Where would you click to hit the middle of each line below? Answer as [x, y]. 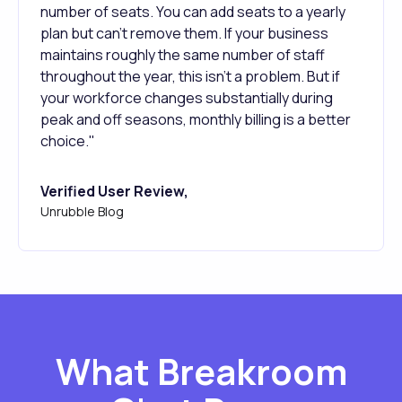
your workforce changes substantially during [187, 97]
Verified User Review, [114, 191]
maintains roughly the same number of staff [183, 54]
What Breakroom [201, 371]
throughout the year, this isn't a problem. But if [190, 76]
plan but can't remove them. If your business [184, 33]
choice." [72, 140]
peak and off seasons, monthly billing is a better [196, 119]
